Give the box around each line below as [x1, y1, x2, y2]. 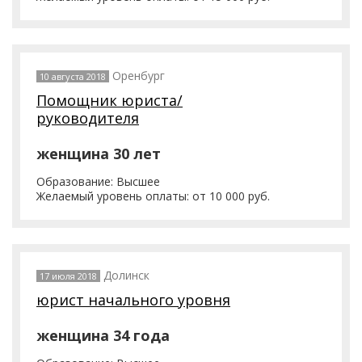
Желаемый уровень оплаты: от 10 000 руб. [36, 188, 270, 204]
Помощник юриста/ [36, 90, 183, 110]
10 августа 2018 [40, 70, 106, 82]
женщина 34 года [36, 326, 170, 345]
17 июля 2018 [40, 270, 97, 282]
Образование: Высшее [36, 174, 160, 189]
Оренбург [112, 68, 165, 83]
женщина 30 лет [36, 144, 161, 163]
